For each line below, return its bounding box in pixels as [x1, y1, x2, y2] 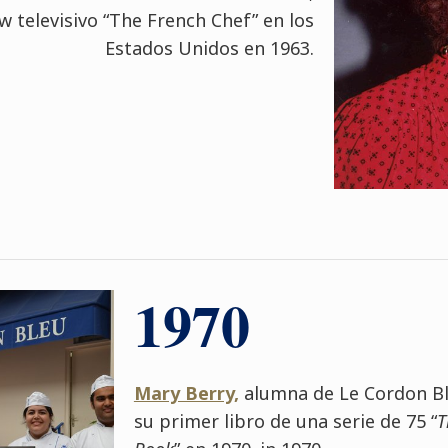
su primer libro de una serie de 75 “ [133, 409, 437, 433]
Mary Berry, [133, 381, 239, 405]
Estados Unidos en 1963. [105, 36, 315, 60]
